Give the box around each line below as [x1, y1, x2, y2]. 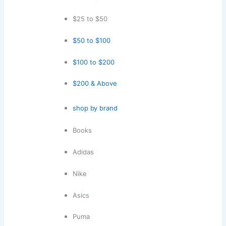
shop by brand [73, 104, 118, 112]
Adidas [73, 147, 94, 156]
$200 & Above [73, 79, 118, 88]
